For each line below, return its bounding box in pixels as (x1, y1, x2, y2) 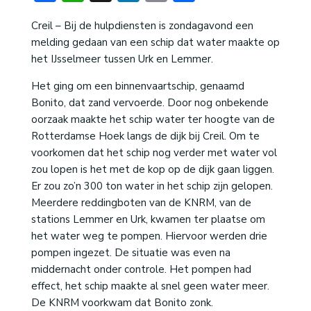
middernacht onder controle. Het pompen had (31, 262, 251, 277)
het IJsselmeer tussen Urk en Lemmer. (31, 52, 213, 67)
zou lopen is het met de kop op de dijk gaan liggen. (31, 162, 274, 177)
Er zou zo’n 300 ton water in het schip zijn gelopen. (31, 179, 273, 194)
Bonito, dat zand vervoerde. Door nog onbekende (31, 96, 269, 110)
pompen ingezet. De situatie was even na (31, 246, 230, 260)
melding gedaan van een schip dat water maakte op (31, 35, 280, 50)
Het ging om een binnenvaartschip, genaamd (31, 79, 244, 94)
